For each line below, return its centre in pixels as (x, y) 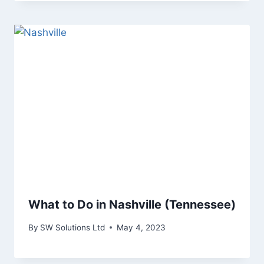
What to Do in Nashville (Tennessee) (132, 205)
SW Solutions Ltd (73, 227)
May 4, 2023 (141, 227)
